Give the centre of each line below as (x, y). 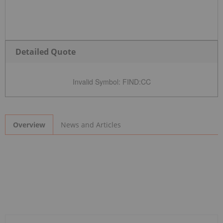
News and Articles (91, 124)
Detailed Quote (46, 52)
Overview (29, 125)
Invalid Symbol (95, 82)
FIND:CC (136, 82)
